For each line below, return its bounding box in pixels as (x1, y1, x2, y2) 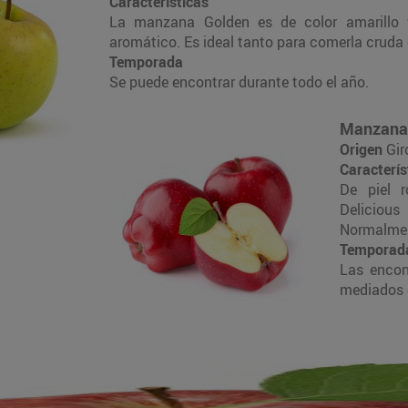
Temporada (109, 51, 183, 72)
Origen (340, 138, 386, 159)
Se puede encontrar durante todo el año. (109, 71, 369, 92)
